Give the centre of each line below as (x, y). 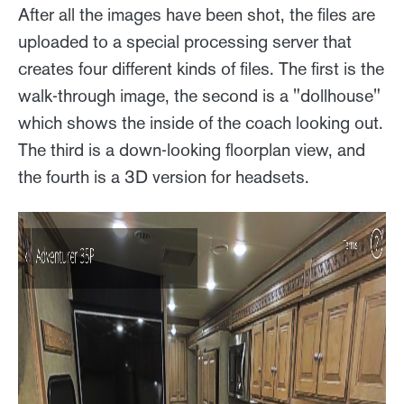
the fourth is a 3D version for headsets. (164, 177)
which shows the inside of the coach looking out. (201, 123)
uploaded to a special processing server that (185, 41)
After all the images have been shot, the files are (197, 14)
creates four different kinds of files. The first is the (201, 69)
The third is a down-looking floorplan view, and (192, 150)
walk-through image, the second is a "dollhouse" (199, 96)
